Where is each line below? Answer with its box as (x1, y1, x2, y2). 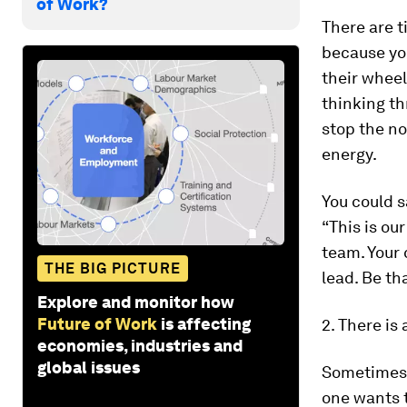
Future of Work (37, 313, 157, 333)
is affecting (161, 313, 251, 333)
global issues (37, 357, 140, 377)
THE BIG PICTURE (45, 259, 181, 277)
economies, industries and (37, 335, 243, 355)
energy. (322, 144, 377, 164)
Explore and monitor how (37, 292, 234, 312)
